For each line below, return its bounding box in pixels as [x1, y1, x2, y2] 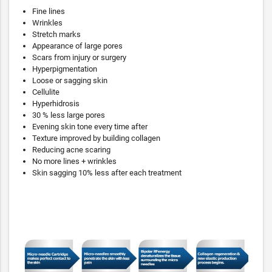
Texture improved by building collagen [32, 133, 160, 143]
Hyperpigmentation [32, 64, 97, 73]
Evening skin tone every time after [32, 121, 148, 131]
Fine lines [32, 6, 65, 16]
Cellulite [32, 87, 59, 97]
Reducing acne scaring [32, 144, 110, 154]
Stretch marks [32, 29, 81, 39]
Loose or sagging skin [32, 75, 107, 85]
